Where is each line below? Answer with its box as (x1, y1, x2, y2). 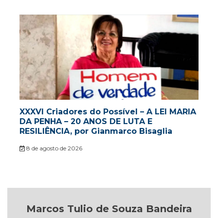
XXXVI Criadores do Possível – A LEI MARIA (19, 107, 196, 117)
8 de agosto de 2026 (24, 145, 82, 152)
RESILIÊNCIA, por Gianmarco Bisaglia (19, 127, 172, 136)
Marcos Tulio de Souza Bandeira (26, 203, 192, 215)
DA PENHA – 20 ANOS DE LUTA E (19, 117, 152, 127)
